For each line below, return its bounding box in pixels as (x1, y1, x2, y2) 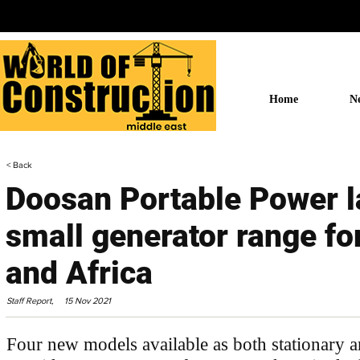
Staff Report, (6, 296, 54, 305)
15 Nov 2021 (64, 296, 111, 305)
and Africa (6, 255, 153, 292)
